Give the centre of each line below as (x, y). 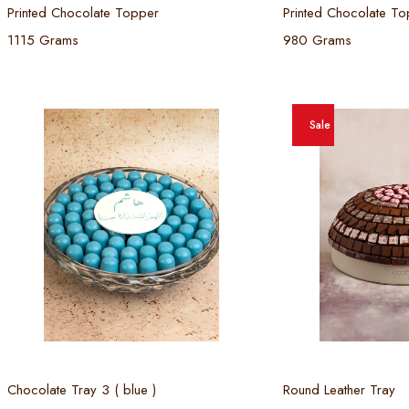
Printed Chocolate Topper (83, 12)
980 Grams (317, 40)
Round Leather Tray (339, 390)
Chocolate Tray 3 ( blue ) (82, 390)
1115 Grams (43, 40)
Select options (140, 366)
